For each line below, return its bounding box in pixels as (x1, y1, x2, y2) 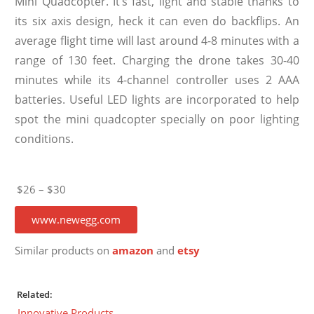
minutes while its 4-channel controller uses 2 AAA (15, 71, 299, 88)
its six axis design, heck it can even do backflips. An (15, 13, 299, 29)
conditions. (15, 130, 74, 146)
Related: (17, 287, 53, 301)
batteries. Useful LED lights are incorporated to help (15, 91, 299, 107)
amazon (112, 243, 154, 257)
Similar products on (15, 243, 113, 257)
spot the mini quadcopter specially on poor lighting (15, 111, 299, 127)
